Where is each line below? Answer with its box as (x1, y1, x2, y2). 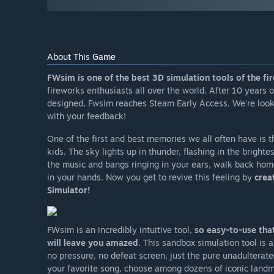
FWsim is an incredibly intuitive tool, (47, 224, 194, 235)
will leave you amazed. (47, 237, 143, 248)
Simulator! (47, 185, 91, 196)
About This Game (47, 51, 116, 62)
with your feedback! (47, 111, 126, 122)
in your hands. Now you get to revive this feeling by (47, 172, 254, 183)
